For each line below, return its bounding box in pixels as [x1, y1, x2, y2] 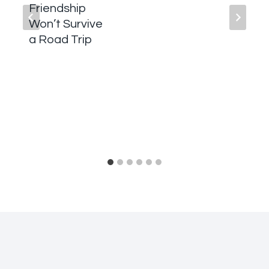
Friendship [29, 2, 86, 15]
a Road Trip [29, 34, 92, 46]
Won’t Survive [29, 18, 103, 31]
